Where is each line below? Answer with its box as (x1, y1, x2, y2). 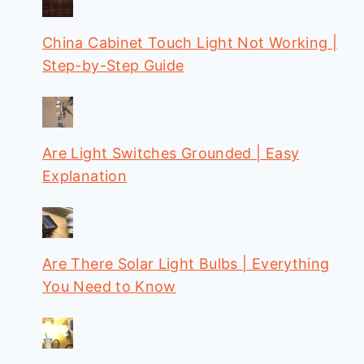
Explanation (42, 167, 127, 185)
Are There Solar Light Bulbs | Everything (42, 255, 330, 273)
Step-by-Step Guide (42, 57, 184, 75)
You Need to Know (42, 278, 176, 296)
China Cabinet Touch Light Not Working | (42, 34, 338, 52)
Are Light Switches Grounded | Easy (42, 145, 300, 162)
